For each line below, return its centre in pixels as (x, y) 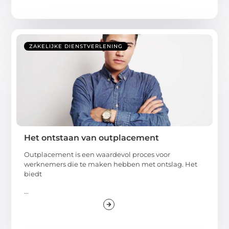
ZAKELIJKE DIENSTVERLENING (76, 47)
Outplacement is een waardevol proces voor (97, 155)
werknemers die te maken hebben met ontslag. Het (111, 164)
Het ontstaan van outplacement (92, 138)
